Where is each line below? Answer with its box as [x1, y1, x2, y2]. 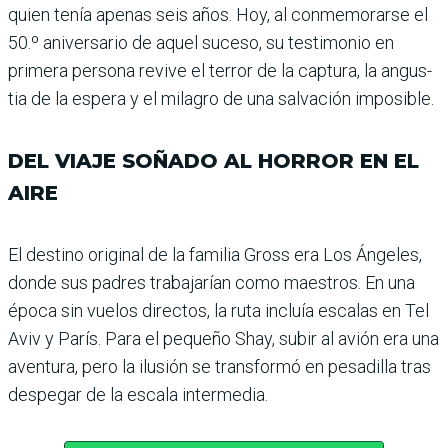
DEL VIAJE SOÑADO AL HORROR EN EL [8, 148, 419, 173]
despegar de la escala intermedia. [8, 383, 268, 405]
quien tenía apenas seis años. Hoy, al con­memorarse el [8, 3, 428, 25]
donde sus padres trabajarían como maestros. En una [8, 271, 415, 293]
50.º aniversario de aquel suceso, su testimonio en [8, 31, 394, 53]
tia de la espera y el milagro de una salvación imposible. [8, 87, 434, 109]
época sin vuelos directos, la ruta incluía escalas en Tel [8, 299, 429, 321]
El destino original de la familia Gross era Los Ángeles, [8, 243, 422, 265]
